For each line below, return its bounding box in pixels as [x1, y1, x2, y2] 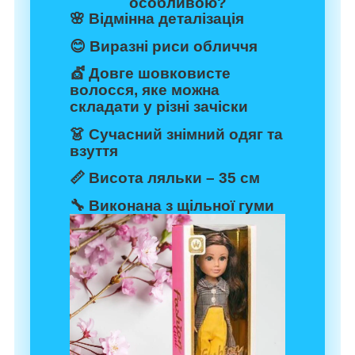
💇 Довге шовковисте [70, 65, 231, 82]
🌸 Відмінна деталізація [70, 10, 244, 28]
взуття [70, 142, 118, 159]
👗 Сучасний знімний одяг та [70, 125, 283, 143]
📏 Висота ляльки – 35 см [70, 170, 260, 187]
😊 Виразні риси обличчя [70, 37, 258, 55]
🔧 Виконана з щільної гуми [70, 197, 274, 214]
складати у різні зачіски [70, 98, 248, 116]
